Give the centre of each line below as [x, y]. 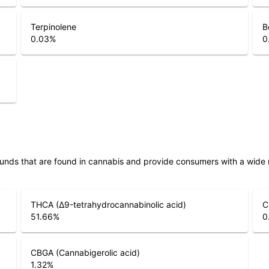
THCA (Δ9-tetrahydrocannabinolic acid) [108, 204]
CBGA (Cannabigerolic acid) [85, 252]
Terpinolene [53, 27]
